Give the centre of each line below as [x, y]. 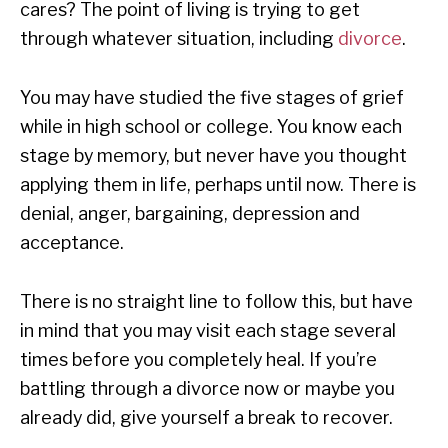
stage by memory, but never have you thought [213, 156]
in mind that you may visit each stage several [208, 331]
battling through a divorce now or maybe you [207, 389]
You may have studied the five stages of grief [212, 98]
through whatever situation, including [179, 39]
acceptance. [72, 243]
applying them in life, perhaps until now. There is [218, 185]
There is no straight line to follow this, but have [216, 302]
